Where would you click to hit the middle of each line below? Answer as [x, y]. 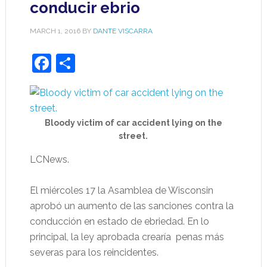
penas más [200, 237]
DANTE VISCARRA [122, 31]
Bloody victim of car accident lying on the [133, 123]
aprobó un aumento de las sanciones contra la [131, 206]
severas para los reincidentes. [94, 252]
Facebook [94, 63]
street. [133, 136]
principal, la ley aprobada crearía [100, 237]
